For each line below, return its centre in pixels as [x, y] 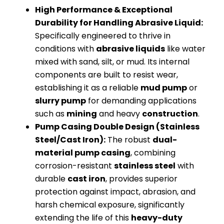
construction [170, 114]
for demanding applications [141, 101]
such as [51, 114]
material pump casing [83, 153]
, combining [153, 153]
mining [82, 114]
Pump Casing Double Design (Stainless [117, 127]
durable [51, 179]
